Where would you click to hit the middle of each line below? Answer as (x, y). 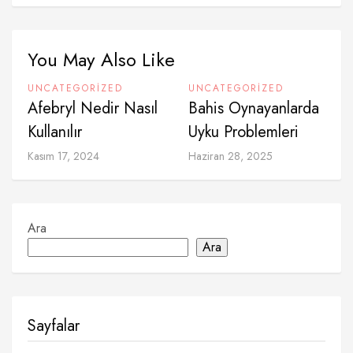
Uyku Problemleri (243, 132)
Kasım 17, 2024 (63, 156)
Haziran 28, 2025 (230, 156)
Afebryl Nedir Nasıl (93, 108)
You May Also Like (101, 59)
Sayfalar (54, 326)
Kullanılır (55, 132)
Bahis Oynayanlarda (254, 108)
